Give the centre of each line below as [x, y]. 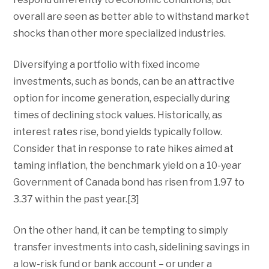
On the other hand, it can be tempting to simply [121, 230]
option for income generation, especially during [122, 98]
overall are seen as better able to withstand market [131, 16]
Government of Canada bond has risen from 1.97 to [129, 182]
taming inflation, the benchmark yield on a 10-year [128, 165]
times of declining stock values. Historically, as [118, 115]
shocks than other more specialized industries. [120, 33]
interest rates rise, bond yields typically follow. [118, 131]
